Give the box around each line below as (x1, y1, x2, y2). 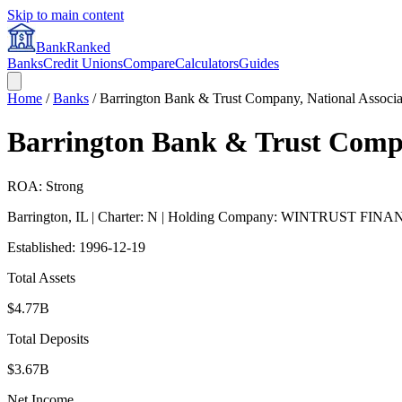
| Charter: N (88, 208, 158, 224)
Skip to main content (7, 7, 124, 22)
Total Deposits (7, 330, 89, 346)
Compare (123, 56, 175, 71)
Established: (7, 239, 79, 255)
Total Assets (7, 269, 75, 285)
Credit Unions (43, 56, 123, 71)
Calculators (175, 56, 239, 71)
